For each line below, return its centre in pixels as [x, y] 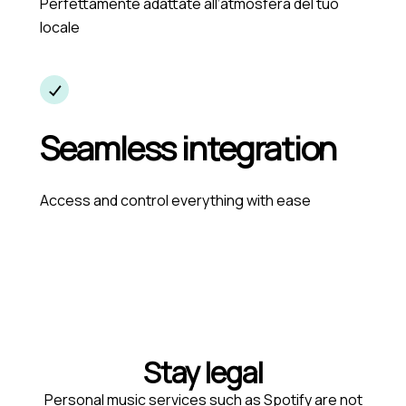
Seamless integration [188, 148]
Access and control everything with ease [175, 200]
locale [60, 27]
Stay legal [203, 372]
